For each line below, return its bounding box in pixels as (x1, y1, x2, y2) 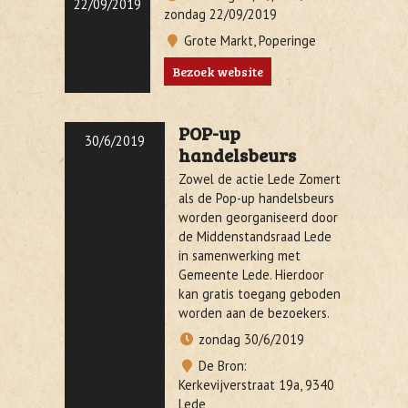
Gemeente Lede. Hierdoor (178, 266, 324, 283)
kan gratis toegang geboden (178, 285, 341, 302)
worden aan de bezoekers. (178, 304, 330, 321)
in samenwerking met (178, 247, 301, 264)
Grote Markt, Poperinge (180, 32, 316, 49)
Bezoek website (172, 63, 263, 80)
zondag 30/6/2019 (195, 331, 304, 348)
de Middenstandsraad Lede (178, 228, 331, 245)
